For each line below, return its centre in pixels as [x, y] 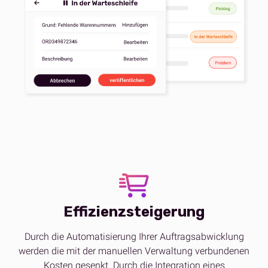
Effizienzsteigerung [134, 212]
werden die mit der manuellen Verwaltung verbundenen [134, 251]
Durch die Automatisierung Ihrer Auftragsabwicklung [134, 237]
